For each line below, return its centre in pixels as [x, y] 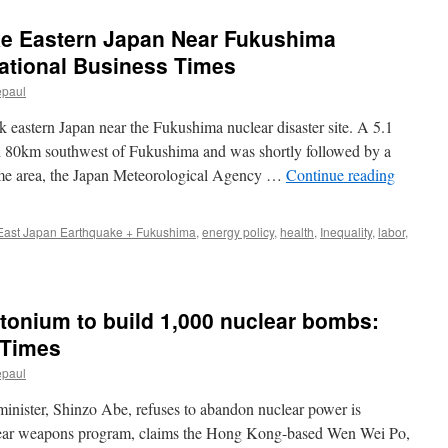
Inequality [346, 231]
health [297, 231]
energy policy [238, 231]
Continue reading [340, 174]
